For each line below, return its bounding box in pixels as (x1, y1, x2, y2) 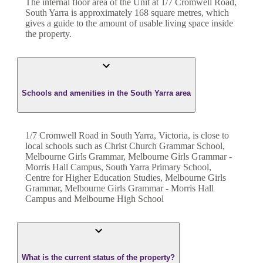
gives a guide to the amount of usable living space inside (25, 18, 233, 29)
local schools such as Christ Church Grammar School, (25, 140, 225, 151)
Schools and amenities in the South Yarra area (22, 88, 191, 97)
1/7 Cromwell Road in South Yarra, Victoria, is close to (25, 130, 229, 140)
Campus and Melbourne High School (25, 193, 164, 204)
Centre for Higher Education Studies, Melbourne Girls (25, 172, 226, 183)
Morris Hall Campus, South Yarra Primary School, (25, 161, 211, 172)
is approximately (69, 8, 132, 18)
